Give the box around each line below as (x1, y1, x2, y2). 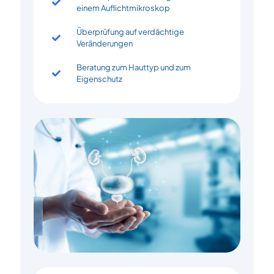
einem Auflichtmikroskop (76, 2, 170, 13)
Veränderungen (76, 38, 133, 48)
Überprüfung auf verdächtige (76, 26, 184, 37)
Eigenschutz (76, 73, 122, 84)
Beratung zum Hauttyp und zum (76, 62, 191, 72)
